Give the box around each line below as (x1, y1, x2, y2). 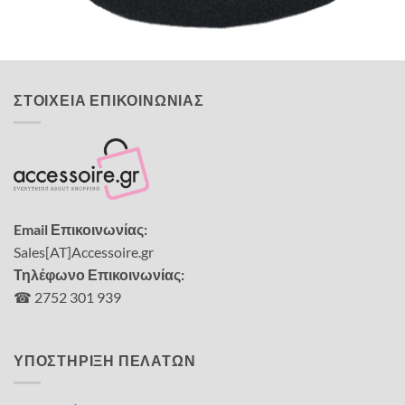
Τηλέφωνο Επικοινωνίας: (14, 266, 184, 284)
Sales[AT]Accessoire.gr (14, 243, 154, 261)
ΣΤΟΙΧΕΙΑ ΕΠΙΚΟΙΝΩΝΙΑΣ (14, 91, 204, 109)
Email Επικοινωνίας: (14, 221, 147, 239)
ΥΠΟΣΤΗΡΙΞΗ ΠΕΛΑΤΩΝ (14, 352, 196, 370)
